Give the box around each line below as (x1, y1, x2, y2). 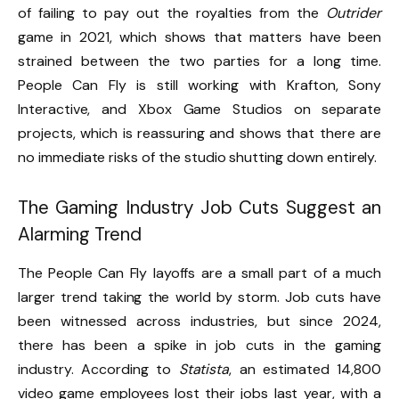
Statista (178, 360, 230, 379)
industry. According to (18, 360, 179, 379)
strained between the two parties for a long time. (18, 52, 381, 71)
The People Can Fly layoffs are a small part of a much (18, 264, 381, 283)
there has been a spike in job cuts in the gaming (18, 336, 381, 355)
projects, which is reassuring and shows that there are (18, 124, 381, 143)
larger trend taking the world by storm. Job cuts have (18, 288, 381, 307)
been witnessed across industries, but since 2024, (18, 312, 381, 331)
